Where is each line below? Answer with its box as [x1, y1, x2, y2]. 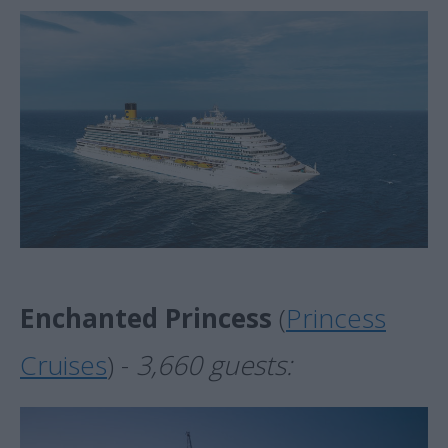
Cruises [20, 346, 107, 383]
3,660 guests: [136, 346, 292, 383]
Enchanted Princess [20, 299, 272, 336]
